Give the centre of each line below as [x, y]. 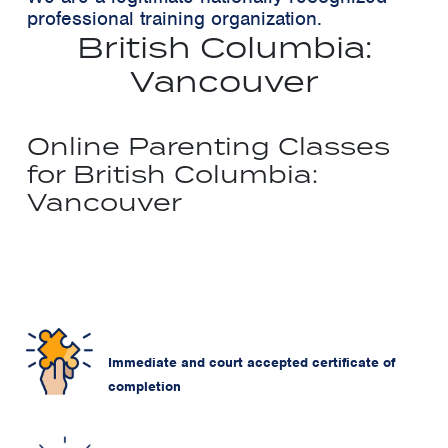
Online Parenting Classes [208, 145]
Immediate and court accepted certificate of [251, 363]
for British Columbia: [172, 173]
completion [144, 387]
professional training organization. [174, 18]
